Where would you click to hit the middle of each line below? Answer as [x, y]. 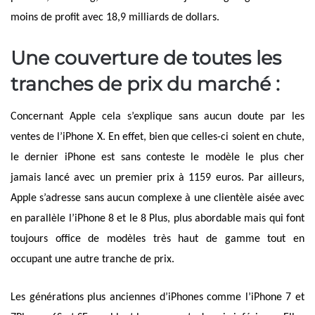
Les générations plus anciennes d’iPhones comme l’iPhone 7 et [157, 298]
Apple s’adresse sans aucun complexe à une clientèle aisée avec [157, 199]
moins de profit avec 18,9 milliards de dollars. [115, 17]
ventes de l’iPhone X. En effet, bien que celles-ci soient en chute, [157, 137]
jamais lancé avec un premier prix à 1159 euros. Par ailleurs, [157, 178]
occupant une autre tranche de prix [91, 260]
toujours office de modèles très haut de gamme [135, 239]
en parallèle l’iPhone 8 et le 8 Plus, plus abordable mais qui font [157, 219]
